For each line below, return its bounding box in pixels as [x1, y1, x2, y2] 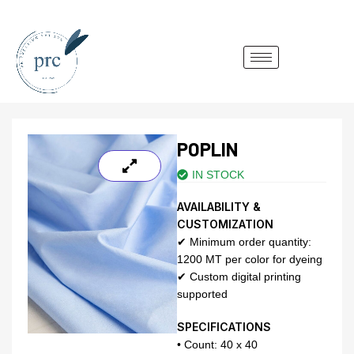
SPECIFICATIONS [177, 319, 271, 333]
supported [177, 287, 228, 300]
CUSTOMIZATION [177, 217, 273, 231]
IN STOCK [192, 168, 244, 181]
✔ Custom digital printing [177, 269, 301, 283]
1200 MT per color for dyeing [177, 252, 322, 265]
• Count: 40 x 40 [177, 337, 258, 351]
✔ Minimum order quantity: [177, 235, 311, 248]
